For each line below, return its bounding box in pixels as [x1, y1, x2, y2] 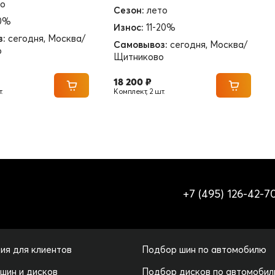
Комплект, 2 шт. [114, 87, 165, 96]
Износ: [114, 21, 144, 33]
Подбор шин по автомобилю [142, 244, 266, 255]
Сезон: [114, 4, 144, 16]
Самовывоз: [114, 39, 168, 50]
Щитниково [114, 51, 164, 63]
